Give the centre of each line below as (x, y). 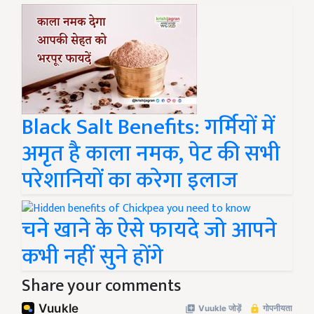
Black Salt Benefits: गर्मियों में (148, 128)
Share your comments (101, 286)
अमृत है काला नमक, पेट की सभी (151, 154)
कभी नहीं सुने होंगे (93, 257)
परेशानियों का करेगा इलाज (130, 181)
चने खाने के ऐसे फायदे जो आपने (149, 230)
